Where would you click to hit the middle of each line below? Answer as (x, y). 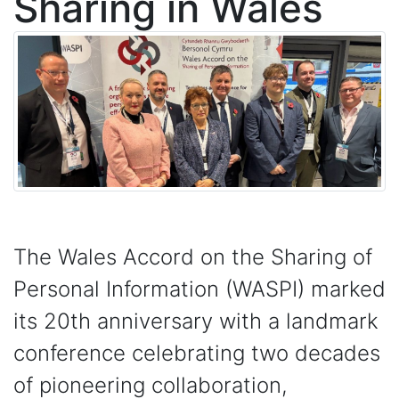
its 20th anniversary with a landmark (196, 322)
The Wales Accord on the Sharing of (193, 257)
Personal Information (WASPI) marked (199, 289)
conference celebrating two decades (197, 354)
